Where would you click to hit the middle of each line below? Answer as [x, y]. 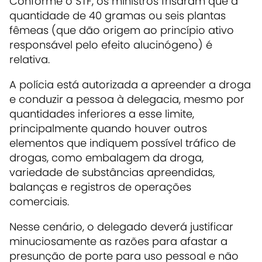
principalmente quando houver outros [108, 129]
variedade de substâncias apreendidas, [112, 173]
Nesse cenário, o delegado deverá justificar [121, 227]
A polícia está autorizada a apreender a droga [130, 85]
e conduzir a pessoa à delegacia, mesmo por [127, 99]
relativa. [30, 60]
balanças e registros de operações [100, 187]
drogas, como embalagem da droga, [106, 158]
